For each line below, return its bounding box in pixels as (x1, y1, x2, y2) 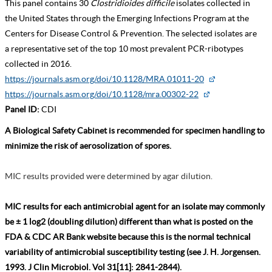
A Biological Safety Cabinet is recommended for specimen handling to (5, 126, 265, 136)
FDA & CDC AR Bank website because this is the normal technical (5, 232, 251, 242)
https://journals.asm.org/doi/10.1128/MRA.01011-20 (5, 74, 204, 84)
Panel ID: (5, 104, 39, 115)
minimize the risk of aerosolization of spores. (5, 141, 171, 151)
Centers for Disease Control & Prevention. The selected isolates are (5, 29, 257, 39)
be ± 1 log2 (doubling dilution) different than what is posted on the (5, 217, 253, 227)
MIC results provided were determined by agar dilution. (5, 171, 212, 182)
